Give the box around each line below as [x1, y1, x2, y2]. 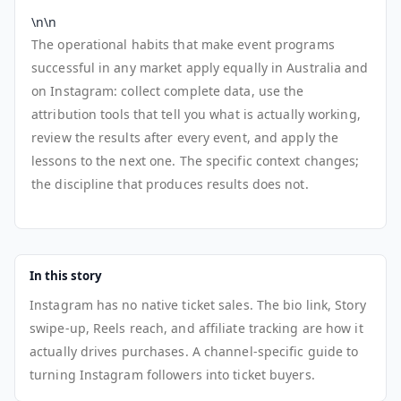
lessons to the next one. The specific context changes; [31, 151, 360, 169]
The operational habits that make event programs [31, 35, 335, 53]
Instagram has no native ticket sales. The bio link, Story [30, 295, 366, 313]
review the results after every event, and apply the [31, 128, 339, 146]
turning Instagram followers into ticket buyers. [30, 365, 315, 383]
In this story [30, 267, 102, 284]
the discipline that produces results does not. [31, 175, 309, 192]
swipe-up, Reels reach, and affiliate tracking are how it [30, 319, 363, 337]
